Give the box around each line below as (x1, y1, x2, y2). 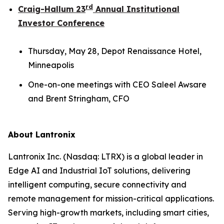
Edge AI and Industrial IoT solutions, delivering (8, 165, 190, 175)
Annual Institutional (93, 4, 179, 14)
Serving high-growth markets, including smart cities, (8, 207, 209, 217)
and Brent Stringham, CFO (28, 93, 129, 103)
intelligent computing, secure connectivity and (8, 179, 186, 189)
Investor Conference (18, 18, 104, 28)
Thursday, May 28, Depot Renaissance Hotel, (28, 46, 201, 56)
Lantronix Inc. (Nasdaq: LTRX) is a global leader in (8, 151, 203, 161)
